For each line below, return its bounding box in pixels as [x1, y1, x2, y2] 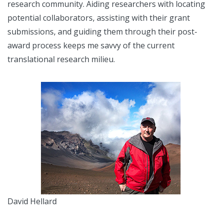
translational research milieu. [7, 54, 115, 65]
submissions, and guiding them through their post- [7, 26, 197, 37]
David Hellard [7, 196, 57, 207]
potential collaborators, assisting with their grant [7, 12, 190, 24]
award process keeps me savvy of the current [7, 40, 175, 51]
